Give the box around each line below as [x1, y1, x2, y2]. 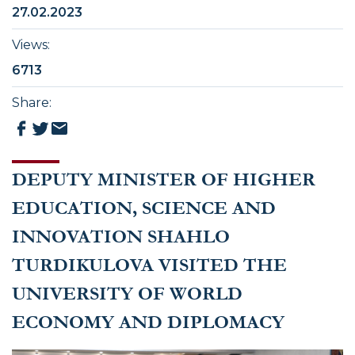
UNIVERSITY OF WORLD [12, 283, 242, 305]
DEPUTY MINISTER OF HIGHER [12, 169, 315, 191]
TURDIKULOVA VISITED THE [12, 254, 287, 277]
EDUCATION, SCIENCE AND [12, 197, 276, 219]
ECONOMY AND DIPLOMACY [12, 311, 284, 334]
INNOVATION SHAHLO [12, 226, 230, 248]
